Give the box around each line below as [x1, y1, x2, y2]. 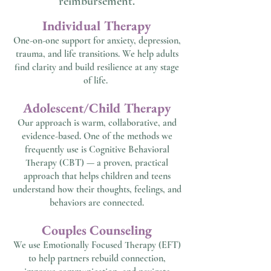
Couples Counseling [42, 221, 152, 239]
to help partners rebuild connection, [28, 252, 166, 264]
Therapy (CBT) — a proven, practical [25, 157, 168, 169]
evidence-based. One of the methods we [21, 130, 172, 142]
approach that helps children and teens [23, 170, 171, 182]
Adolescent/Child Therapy [22, 99, 171, 117]
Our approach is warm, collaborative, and [17, 117, 177, 129]
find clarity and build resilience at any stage [15, 61, 179, 73]
